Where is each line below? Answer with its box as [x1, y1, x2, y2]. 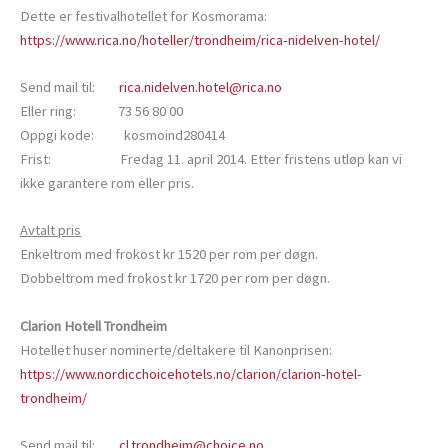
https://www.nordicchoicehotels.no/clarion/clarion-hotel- [20, 364, 362, 383]
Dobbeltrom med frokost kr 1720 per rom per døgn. [20, 269, 330, 288]
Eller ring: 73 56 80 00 [20, 102, 183, 121]
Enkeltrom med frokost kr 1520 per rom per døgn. [20, 245, 318, 264]
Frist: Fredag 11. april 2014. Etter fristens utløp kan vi [20, 150, 402, 169]
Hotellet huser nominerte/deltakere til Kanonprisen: [20, 340, 332, 359]
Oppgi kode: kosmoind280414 [20, 126, 225, 145]
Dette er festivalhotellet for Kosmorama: [20, 6, 267, 25]
